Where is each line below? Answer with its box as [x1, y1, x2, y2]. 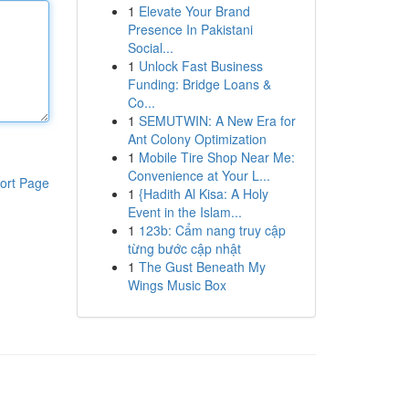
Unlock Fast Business [138, 57, 263, 75]
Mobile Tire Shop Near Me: [138, 148, 295, 166]
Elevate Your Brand [138, 2, 250, 20]
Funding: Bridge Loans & [127, 75, 271, 93]
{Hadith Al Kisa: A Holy [138, 184, 268, 203]
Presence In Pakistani [127, 20, 253, 38]
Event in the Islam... [127, 203, 242, 221]
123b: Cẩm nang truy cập [138, 221, 286, 239]
